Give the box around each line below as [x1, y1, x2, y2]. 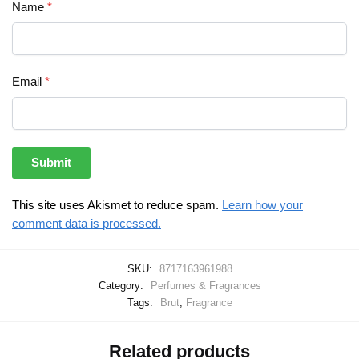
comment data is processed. [12, 216, 161, 230]
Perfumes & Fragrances [150, 280, 261, 292]
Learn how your [222, 197, 303, 212]
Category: [98, 280, 147, 292]
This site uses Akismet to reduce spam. [12, 197, 222, 212]
